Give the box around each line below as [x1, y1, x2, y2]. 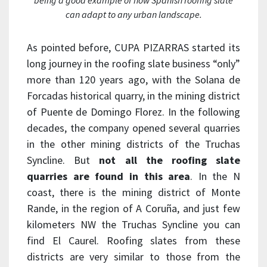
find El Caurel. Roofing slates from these [27, 234, 240, 248]
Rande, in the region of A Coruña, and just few [27, 201, 240, 216]
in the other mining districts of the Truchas [27, 137, 240, 151]
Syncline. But [27, 153, 100, 167]
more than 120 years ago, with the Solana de [27, 73, 240, 87]
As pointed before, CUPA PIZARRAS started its [27, 41, 240, 55]
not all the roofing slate [99, 153, 241, 167]
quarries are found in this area [27, 169, 191, 184]
